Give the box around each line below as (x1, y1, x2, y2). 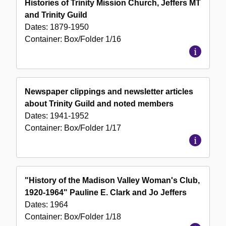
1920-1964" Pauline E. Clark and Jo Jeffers (25, 188, 187, 197)
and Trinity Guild (25, 11, 87, 20)
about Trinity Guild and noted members (25, 99, 174, 108)
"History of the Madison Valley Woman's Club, (25, 176, 200, 185)
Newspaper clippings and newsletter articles (25, 87, 193, 96)
